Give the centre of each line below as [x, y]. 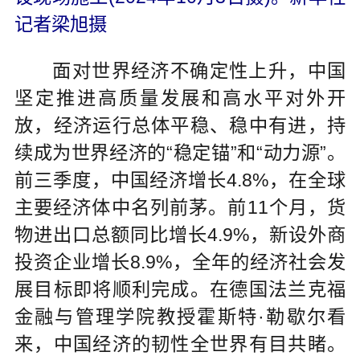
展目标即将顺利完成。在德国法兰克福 [180, 290]
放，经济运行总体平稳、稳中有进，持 [180, 126]
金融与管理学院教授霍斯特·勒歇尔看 [180, 317]
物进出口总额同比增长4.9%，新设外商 [180, 235]
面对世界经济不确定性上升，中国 [180, 71]
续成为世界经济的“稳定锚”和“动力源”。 [180, 153]
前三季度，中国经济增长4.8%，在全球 [180, 180]
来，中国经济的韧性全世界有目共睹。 [180, 344]
